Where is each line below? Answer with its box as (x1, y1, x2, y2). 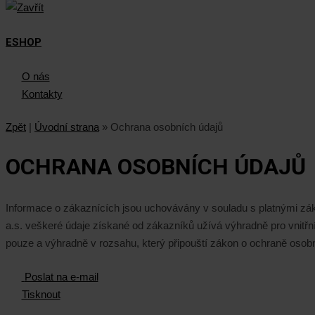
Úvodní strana (34, 120, 99, 133)
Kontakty (21, 88, 63, 101)
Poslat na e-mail (24, 270, 98, 283)
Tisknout (21, 288, 60, 301)
